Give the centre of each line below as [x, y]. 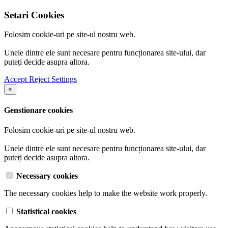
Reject [40, 79]
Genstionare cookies [38, 110]
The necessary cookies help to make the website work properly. [106, 193]
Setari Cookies [34, 15]
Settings [64, 79]
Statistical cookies [46, 211]
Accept [17, 79]
